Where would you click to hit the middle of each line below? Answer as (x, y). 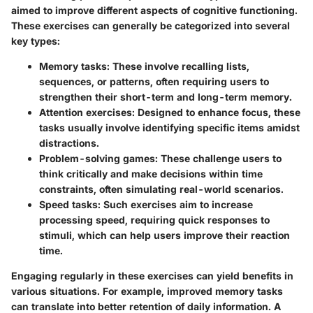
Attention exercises (86, 112)
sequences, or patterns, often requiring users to (154, 81)
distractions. (69, 143)
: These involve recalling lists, (178, 66)
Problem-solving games (97, 158)
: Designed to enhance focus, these (216, 112)
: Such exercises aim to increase (175, 204)
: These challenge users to (218, 158)
